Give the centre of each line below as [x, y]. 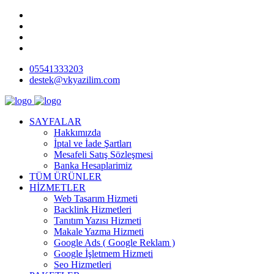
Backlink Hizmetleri [93, 209]
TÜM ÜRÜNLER [65, 176]
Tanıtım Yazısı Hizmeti [98, 220]
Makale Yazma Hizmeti [99, 231]
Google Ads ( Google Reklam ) [114, 243]
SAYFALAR [55, 121]
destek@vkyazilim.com [75, 80]
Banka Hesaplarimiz [93, 165]
